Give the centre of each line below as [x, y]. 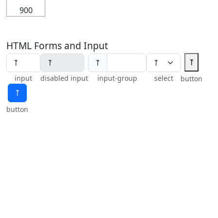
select [163, 78]
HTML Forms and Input [57, 45]
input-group [117, 78]
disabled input [64, 78]
